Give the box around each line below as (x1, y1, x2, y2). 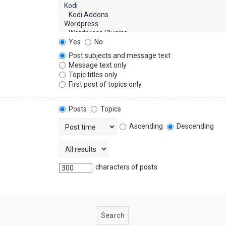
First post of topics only (67, 80, 142, 88)
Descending (175, 122, 214, 130)
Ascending (128, 122, 163, 130)
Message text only (67, 61, 127, 69)
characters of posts (94, 163, 158, 172)
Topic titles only (67, 70, 118, 79)
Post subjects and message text (67, 51, 171, 60)
